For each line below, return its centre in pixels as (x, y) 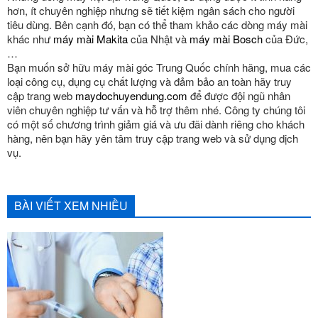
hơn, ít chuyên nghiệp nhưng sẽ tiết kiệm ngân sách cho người (151, 10)
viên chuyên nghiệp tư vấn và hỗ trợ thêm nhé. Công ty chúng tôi (156, 110)
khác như (30, 39)
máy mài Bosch (226, 39)
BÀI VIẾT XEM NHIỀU (71, 205)
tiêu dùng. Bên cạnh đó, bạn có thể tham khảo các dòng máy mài (157, 24)
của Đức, (285, 39)
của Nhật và (159, 39)
